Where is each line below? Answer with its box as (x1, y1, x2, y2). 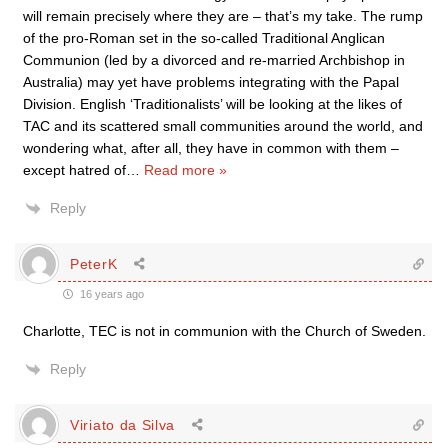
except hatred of (23, 162, 126, 178)
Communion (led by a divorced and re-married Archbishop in (23, 52, 405, 68)
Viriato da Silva (70, 416, 176, 433)
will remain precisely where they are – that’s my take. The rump (23, 8, 423, 24)
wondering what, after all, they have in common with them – (23, 140, 399, 156)
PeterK (70, 255, 118, 272)
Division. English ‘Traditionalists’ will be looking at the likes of (23, 96, 402, 112)
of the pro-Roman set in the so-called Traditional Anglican (23, 30, 385, 46)
